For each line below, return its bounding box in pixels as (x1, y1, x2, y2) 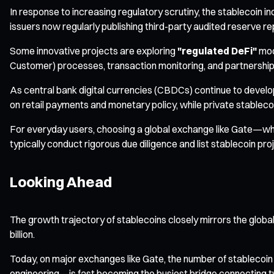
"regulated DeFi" (177, 44, 257, 57)
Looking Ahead (10, 172, 112, 191)
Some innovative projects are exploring (10, 44, 177, 57)
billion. (10, 228, 35, 240)
